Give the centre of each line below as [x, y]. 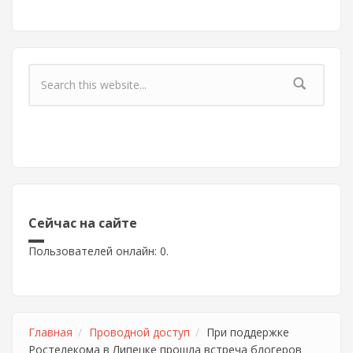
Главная [50, 332]
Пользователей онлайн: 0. [98, 251]
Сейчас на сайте [83, 223]
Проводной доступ [139, 332]
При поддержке [248, 332]
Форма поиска [76, 87]
